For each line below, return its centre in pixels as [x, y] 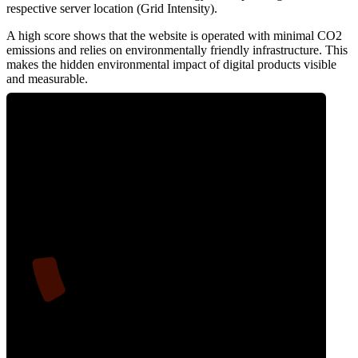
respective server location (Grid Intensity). [112, 9]
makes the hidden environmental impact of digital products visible [171, 65]
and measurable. [47, 79]
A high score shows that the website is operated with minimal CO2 [174, 36]
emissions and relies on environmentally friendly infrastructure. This [177, 50]
